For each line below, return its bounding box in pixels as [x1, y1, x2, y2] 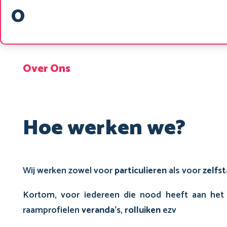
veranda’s [82, 203, 121, 218]
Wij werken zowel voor [23, 163, 115, 179]
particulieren [115, 163, 167, 179]
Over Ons [23, 60, 70, 78]
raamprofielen [23, 203, 82, 218]
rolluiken [125, 203, 161, 218]
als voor [167, 163, 203, 179]
